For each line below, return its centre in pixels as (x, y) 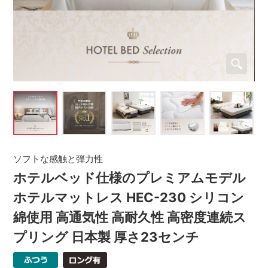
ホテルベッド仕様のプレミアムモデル (130, 177)
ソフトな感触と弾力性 (58, 159)
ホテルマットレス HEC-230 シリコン (129, 197)
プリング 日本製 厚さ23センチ (106, 237)
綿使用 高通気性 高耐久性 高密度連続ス (130, 217)
